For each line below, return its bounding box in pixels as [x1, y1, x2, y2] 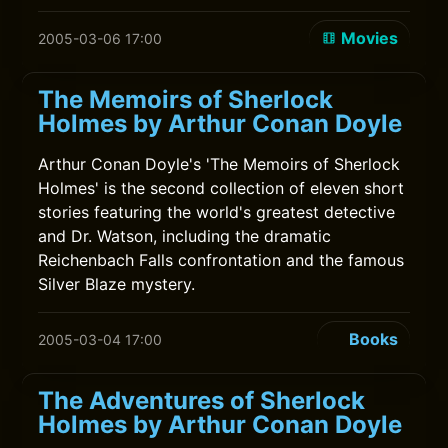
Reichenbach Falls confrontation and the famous [38, 250, 405, 270]
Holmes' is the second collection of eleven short [38, 178, 405, 198]
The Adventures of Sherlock [38, 386, 366, 415]
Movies [340, 28, 398, 48]
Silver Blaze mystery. [38, 274, 196, 294]
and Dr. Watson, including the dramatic [38, 226, 332, 246]
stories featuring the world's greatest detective [38, 202, 396, 222]
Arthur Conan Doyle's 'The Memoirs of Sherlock [38, 154, 401, 174]
